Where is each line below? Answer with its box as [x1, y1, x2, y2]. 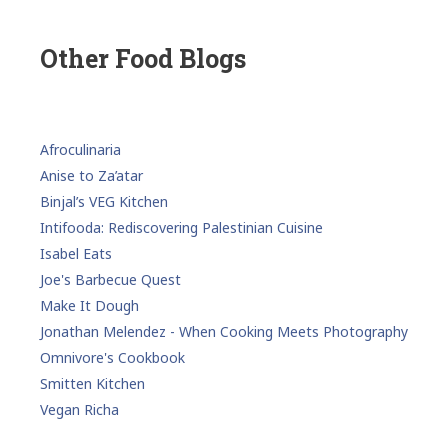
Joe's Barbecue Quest [40, 270, 181, 290]
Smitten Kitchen [40, 374, 145, 394]
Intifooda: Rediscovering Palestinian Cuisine [40, 218, 323, 238]
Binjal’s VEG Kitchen [40, 192, 168, 212]
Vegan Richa [40, 400, 119, 420]
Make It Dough [40, 296, 139, 316]
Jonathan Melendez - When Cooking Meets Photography [40, 322, 408, 342]
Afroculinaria [40, 140, 121, 160]
